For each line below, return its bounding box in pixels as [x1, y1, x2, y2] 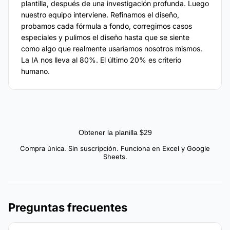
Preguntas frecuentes [8, 201, 127, 215]
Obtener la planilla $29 [78, 128, 152, 137]
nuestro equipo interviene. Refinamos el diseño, [21, 10, 179, 20]
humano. [21, 67, 50, 76]
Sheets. [103, 152, 127, 161]
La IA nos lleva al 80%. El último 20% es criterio [21, 55, 181, 65]
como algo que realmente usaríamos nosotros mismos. [21, 44, 202, 53]
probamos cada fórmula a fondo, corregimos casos [21, 22, 192, 31]
